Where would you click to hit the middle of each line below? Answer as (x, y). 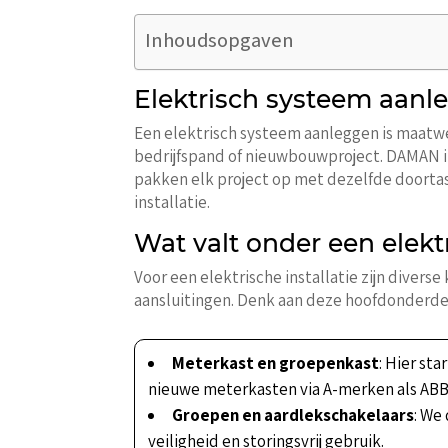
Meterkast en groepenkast (276, 363)
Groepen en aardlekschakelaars (293, 415)
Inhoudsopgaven (220, 40)
